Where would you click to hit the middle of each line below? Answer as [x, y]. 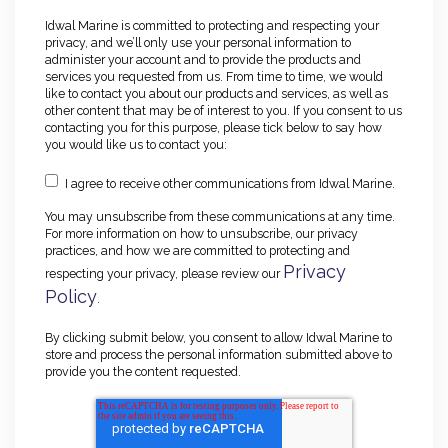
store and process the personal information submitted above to [218, 354]
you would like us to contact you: [136, 144]
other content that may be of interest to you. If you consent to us [223, 110]
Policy [71, 297]
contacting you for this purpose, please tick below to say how [213, 127]
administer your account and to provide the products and [203, 59]
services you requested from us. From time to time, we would [214, 76]
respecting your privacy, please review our [164, 274]
